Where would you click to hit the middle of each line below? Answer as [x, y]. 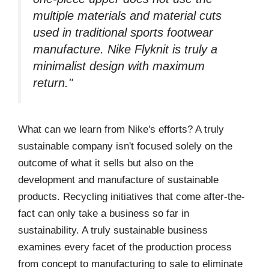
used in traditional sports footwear [123, 32]
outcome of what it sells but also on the [106, 163]
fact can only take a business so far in [104, 214]
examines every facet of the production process [125, 247]
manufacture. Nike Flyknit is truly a [125, 49]
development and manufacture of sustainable [118, 180]
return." [53, 83]
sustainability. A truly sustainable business [113, 231]
